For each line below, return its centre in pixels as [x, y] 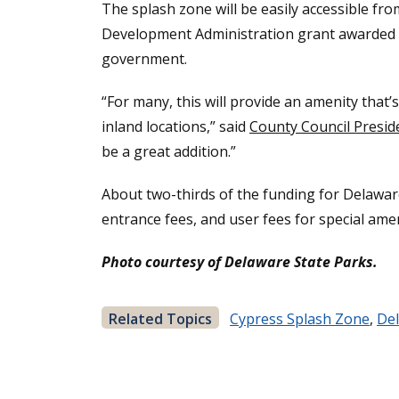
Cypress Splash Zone [300, 319]
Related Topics [160, 319]
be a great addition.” [169, 152]
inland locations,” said [175, 127]
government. [144, 59]
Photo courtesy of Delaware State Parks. [240, 262]
